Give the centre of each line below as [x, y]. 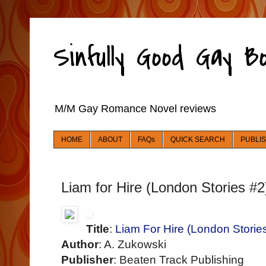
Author [80, 245]
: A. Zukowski [132, 245]
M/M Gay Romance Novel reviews [135, 109]
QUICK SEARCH [198, 140]
